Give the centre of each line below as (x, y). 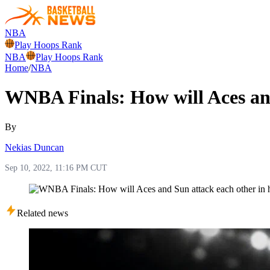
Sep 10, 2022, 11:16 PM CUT (56, 168)
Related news (42, 213)
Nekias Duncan (34, 147)
